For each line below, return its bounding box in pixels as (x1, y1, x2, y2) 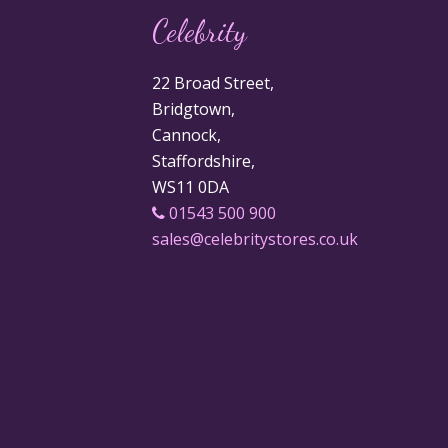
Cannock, (152, 124, 221, 147)
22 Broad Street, (152, 72, 274, 95)
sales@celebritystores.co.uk (152, 228, 358, 251)
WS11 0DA (152, 176, 229, 199)
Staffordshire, (152, 150, 255, 173)
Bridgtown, (152, 98, 235, 121)
